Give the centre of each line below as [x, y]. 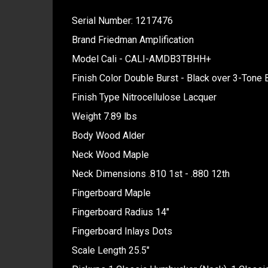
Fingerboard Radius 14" [120, 212]
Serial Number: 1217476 [122, 21]
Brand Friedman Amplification [133, 40]
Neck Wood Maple [110, 155]
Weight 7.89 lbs [104, 116]
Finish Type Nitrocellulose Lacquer [144, 97]
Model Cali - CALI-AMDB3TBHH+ [141, 59]
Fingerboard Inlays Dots [122, 231]
